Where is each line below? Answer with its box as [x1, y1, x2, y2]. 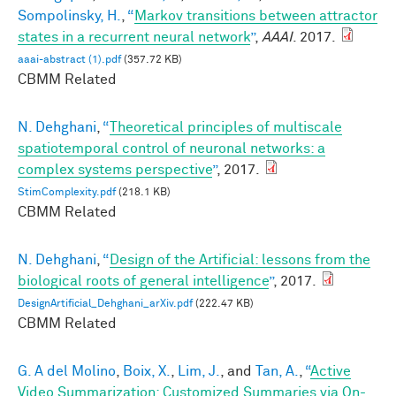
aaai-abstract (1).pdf [18, 55, 121, 66]
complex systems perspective [18, 163, 212, 178]
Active [310, 364, 351, 379]
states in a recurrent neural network [18, 30, 250, 45]
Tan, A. [255, 364, 299, 379]
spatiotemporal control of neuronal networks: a [18, 141, 325, 156]
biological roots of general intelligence [18, 274, 269, 289]
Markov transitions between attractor [134, 9, 377, 24]
